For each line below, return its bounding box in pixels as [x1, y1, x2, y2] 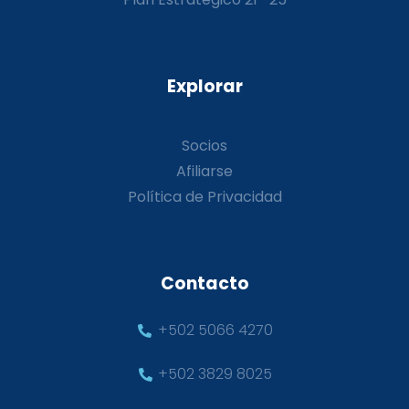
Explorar [166, 74, 243, 100]
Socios [182, 135, 227, 157]
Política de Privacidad [127, 186, 282, 208]
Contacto [160, 271, 249, 297]
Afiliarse [176, 161, 233, 183]
